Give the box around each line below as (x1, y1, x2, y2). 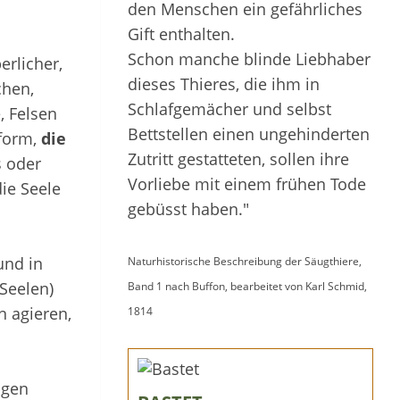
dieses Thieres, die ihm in (128, 73, 320, 95)
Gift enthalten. (128, 23, 235, 45)
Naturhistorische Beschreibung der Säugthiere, (128, 254, 362, 269)
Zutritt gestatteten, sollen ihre (128, 148, 349, 170)
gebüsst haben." (128, 198, 249, 220)
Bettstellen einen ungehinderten (128, 123, 370, 145)
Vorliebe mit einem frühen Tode (128, 173, 366, 195)
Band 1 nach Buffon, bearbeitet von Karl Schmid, (128, 279, 367, 294)
